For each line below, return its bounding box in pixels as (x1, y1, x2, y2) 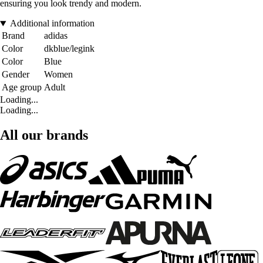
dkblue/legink (44, 43, 95, 54)
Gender (2, 69, 29, 80)
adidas (44, 31, 68, 41)
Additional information (9, 18, 95, 29)
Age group (2, 82, 42, 93)
